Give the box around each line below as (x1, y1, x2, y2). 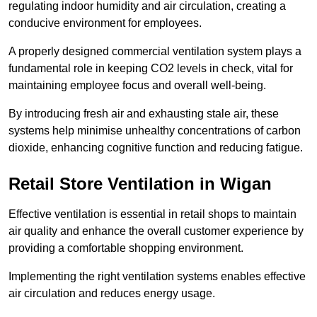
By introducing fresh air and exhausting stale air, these (8, 108, 279, 120)
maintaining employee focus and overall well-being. (8, 79, 269, 92)
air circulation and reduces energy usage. (8, 287, 215, 300)
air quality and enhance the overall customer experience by (8, 225, 304, 238)
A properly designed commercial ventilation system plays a (8, 45, 301, 58)
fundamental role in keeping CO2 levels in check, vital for (8, 62, 293, 75)
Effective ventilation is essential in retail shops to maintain (8, 208, 296, 221)
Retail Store (8, 174, 103, 194)
